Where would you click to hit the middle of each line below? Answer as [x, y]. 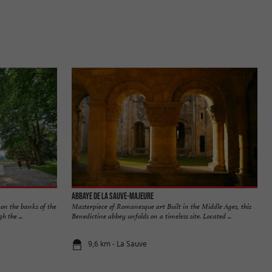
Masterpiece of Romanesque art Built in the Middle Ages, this [161, 206]
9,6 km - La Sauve [118, 244]
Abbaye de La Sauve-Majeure [113, 196]
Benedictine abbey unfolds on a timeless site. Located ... [151, 216]
